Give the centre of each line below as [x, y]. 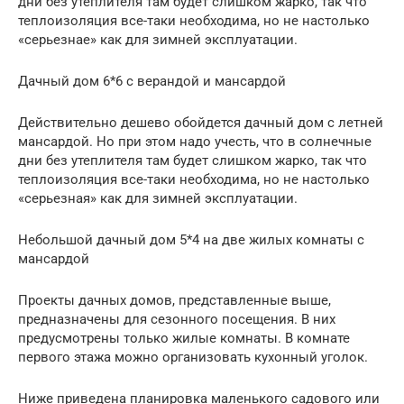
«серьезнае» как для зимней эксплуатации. [158, 39]
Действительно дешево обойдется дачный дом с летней [201, 122]
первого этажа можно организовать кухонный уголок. [193, 357]
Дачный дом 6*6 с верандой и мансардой [152, 81]
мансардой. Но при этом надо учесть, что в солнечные [195, 141]
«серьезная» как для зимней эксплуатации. [158, 198]
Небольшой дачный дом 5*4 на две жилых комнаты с [191, 239]
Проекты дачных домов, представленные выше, [174, 300]
